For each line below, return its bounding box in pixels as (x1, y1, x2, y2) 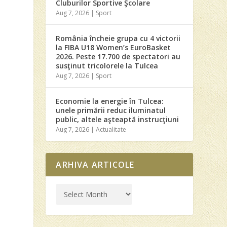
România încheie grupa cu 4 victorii (56, 33, 181, 43)
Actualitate (96, 125, 127, 134)
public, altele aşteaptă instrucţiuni (56, 114, 179, 124)
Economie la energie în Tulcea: (56, 96, 164, 106)
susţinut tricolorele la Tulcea (56, 60, 159, 70)
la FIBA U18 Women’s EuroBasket (56, 42, 171, 52)
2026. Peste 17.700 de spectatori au (56, 51, 181, 61)
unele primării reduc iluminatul (56, 105, 166, 115)
